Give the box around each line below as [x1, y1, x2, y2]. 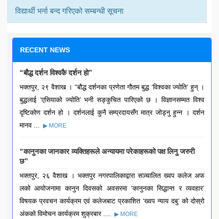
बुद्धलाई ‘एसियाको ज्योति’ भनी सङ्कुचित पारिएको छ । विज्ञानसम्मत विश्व [20, 96, 204, 104]
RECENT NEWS [20, 46, 70, 54]
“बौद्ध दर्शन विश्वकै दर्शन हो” [20, 68, 92, 77]
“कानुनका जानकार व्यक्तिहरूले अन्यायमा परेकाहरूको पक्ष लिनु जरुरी [20, 147, 195, 156]
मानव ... [20, 121, 42, 130]
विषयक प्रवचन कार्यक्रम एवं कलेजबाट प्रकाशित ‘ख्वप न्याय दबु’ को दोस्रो [20, 197, 204, 205]
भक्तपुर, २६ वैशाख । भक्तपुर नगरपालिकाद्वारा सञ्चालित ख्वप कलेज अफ [20, 172, 204, 180]
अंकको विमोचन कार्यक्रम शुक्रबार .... [20, 210, 113, 218]
